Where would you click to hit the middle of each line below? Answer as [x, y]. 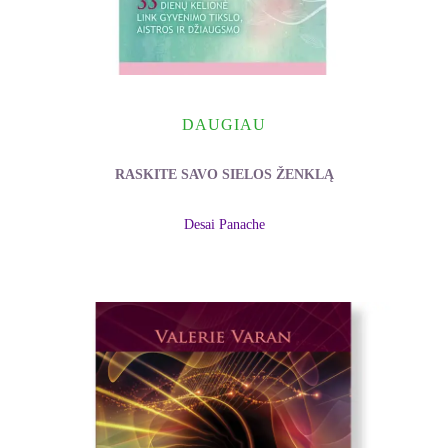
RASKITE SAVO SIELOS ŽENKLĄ [224, 174]
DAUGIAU [224, 124]
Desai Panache [224, 225]
